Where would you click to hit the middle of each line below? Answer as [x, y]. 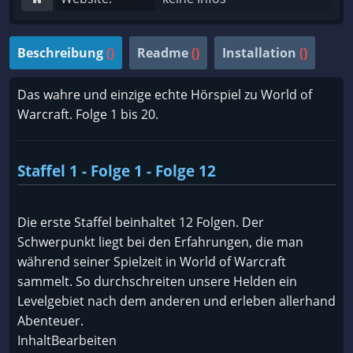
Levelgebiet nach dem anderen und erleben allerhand [176, 301]
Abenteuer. [50, 321]
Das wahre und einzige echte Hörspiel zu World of [165, 95]
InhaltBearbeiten [67, 340]
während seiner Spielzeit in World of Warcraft [152, 262]
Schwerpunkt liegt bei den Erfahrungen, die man [160, 242]
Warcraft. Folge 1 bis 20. [88, 114]
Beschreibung [60, 53]
